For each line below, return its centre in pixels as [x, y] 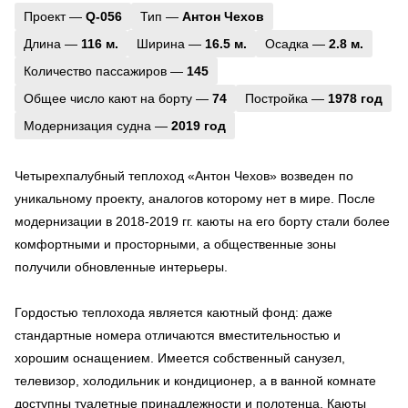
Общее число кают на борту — [118, 98]
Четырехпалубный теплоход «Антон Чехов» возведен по [184, 175]
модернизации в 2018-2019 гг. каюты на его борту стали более [202, 221]
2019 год [199, 125]
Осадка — [297, 43]
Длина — [52, 43]
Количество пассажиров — [105, 71]
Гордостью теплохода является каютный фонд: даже [173, 312]
